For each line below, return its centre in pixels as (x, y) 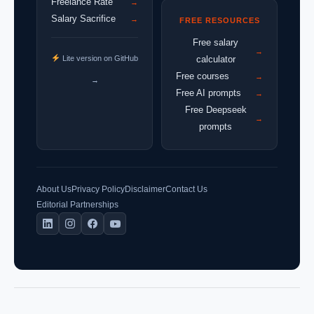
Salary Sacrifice (83, 19)
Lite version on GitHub (99, 59)
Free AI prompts (209, 93)
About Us (54, 190)
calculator (216, 60)
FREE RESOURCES (219, 21)
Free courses (203, 76)
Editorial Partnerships (77, 205)
